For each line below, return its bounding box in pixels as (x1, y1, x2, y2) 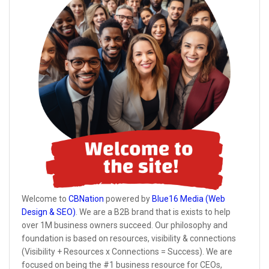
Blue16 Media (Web (152, 193, 225, 204)
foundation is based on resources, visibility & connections (22, 233, 236, 243)
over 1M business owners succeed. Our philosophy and (22, 220, 228, 230)
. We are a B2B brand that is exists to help (76, 207, 231, 217)
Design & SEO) (22, 207, 76, 217)
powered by (104, 193, 152, 204)
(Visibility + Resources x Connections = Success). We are (22, 246, 232, 256)
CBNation (68, 193, 104, 204)
